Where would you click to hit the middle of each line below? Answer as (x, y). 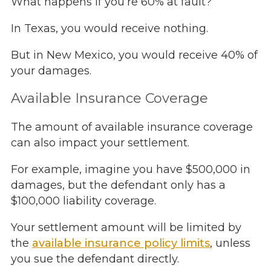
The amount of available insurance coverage (132, 127)
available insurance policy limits (121, 243)
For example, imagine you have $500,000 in (130, 170)
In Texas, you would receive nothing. (109, 29)
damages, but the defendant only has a (118, 185)
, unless (230, 243)
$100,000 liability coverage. (83, 201)
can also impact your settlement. (100, 143)
